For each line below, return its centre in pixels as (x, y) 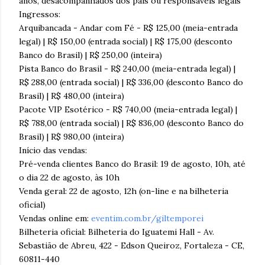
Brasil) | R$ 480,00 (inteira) (72, 96)
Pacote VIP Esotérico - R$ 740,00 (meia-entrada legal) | (128, 109)
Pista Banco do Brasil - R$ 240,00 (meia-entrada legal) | (127, 68)
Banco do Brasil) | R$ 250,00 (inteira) (91, 55)
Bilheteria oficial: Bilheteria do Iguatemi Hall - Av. (117, 232)
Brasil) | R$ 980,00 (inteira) (72, 136)
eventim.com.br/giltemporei (147, 218)
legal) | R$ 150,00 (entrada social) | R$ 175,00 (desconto (126, 41)
